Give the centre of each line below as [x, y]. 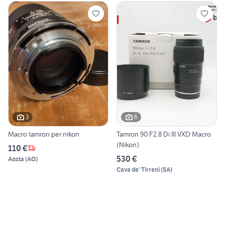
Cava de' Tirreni [138, 169]
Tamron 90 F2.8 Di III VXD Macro [164, 134]
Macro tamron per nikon [44, 134]
